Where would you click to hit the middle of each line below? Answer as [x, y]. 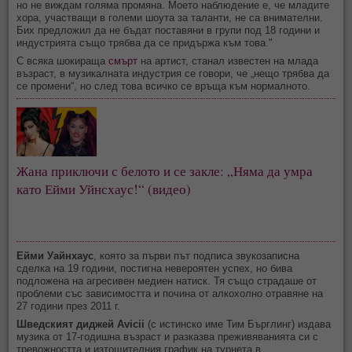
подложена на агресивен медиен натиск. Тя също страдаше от [167, 281]
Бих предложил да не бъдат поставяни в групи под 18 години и [169, 31]
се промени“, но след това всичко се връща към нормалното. [164, 86]
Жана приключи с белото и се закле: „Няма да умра [167, 171]
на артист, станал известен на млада [228, 61]
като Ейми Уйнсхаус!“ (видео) [104, 189]
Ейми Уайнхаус [55, 256]
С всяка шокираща [63, 61]
